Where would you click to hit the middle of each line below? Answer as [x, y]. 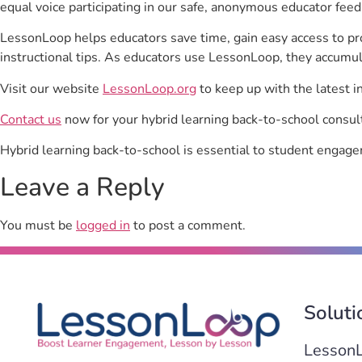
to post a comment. [188, 225]
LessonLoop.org [149, 88]
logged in [103, 225]
